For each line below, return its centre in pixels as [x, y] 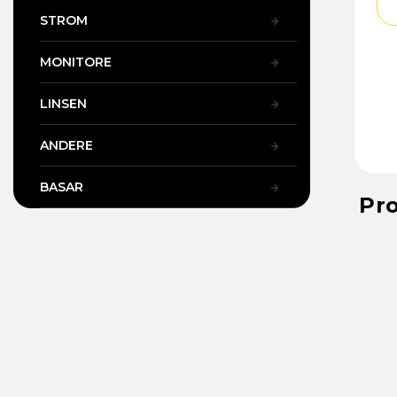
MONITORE [76, 62]
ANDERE [66, 145]
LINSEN [63, 104]
